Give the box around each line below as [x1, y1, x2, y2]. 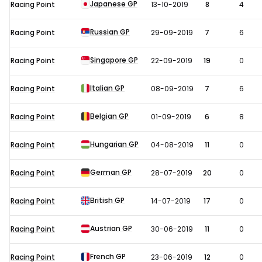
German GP [90, 167, 132, 178]
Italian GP [90, 83, 125, 94]
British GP [90, 195, 125, 206]
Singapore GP [90, 55, 138, 65]
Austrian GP [90, 223, 132, 234]
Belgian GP [90, 111, 129, 122]
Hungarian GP [90, 139, 139, 150]
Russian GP [90, 27, 130, 37]
